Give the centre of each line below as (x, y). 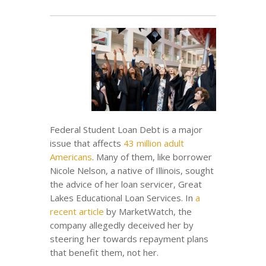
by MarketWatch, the (148, 211)
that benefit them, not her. (104, 252)
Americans (71, 156)
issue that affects (87, 143)
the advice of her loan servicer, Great (126, 184)
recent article (77, 211)
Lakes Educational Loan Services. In (123, 197)
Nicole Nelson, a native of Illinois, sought (132, 170)
